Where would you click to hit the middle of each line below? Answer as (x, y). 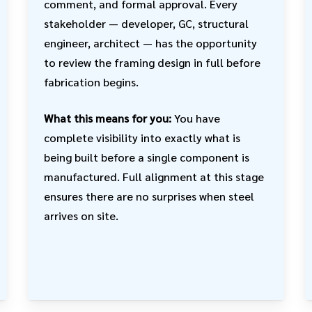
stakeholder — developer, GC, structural (147, 24)
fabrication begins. (92, 82)
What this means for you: (108, 118)
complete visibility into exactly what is (142, 138)
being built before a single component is (147, 157)
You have (196, 118)
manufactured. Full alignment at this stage (154, 177)
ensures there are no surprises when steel (149, 196)
